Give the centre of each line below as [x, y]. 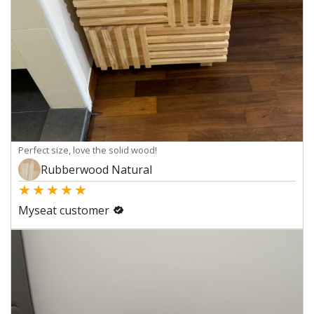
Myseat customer [64, 211]
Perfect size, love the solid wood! [88, 150]
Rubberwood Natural [96, 170]
